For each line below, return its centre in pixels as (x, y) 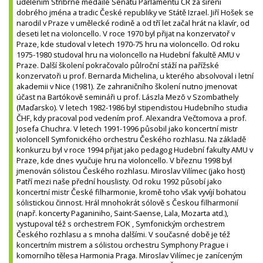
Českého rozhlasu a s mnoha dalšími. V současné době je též (123, 234)
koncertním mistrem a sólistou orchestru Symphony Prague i (122, 245)
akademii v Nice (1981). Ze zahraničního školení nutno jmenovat (127, 86)
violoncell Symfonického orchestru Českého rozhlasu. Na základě (131, 139)
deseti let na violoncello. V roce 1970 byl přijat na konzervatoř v (126, 33)
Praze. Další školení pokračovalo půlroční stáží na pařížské (118, 65)
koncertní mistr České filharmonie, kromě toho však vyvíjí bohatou (131, 192)
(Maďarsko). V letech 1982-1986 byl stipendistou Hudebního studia (132, 107)
